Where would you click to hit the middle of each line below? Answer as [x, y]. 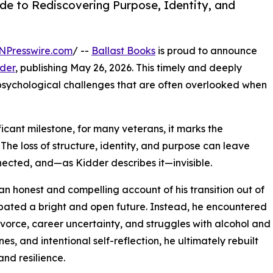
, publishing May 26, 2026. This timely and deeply [129, 68]
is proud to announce [206, 51]
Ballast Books [123, 51]
